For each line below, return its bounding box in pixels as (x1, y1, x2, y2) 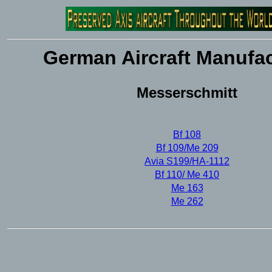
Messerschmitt (137, 84, 237, 101)
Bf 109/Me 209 (155, 143, 219, 153)
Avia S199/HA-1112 (144, 156, 229, 166)
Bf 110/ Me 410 (155, 169, 219, 180)
